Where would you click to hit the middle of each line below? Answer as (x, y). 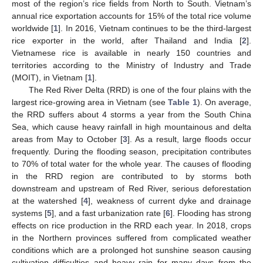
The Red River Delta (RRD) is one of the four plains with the (140, 90)
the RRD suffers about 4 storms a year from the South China (131, 114)
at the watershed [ (48, 201)
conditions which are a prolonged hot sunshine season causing (131, 250)
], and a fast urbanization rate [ (109, 213)
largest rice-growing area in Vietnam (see (90, 102)
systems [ (29, 213)
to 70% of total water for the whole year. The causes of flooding (131, 164)
